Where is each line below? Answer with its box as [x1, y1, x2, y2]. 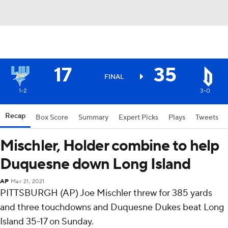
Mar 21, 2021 [10, 178, 45, 185]
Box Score [36, 113, 68, 122]
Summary [78, 113, 108, 122]
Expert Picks [119, 113, 158, 122]
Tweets [195, 113, 218, 122]
